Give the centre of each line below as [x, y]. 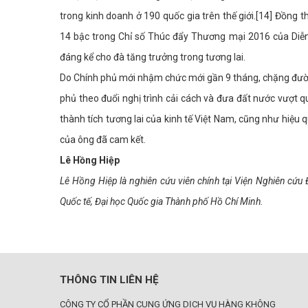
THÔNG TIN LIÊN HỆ [109, 279]
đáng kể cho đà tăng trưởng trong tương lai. [153, 57]
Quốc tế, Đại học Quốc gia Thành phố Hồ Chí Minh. [162, 202]
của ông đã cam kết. [103, 140]
